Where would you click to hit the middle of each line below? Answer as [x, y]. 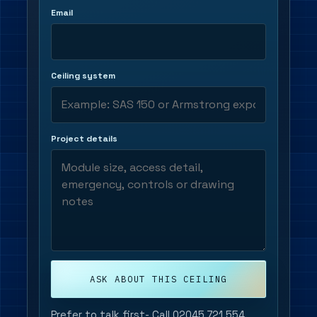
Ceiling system [83, 76]
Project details [84, 139]
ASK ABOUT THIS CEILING [158, 279]
